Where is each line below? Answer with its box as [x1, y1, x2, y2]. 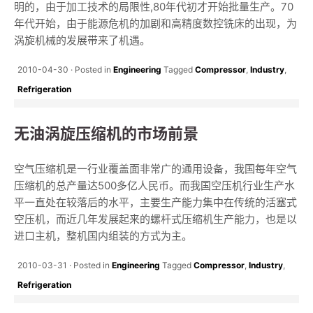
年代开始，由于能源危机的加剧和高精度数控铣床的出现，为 [14, 17, 297, 30]
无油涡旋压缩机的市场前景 [14, 124, 198, 143]
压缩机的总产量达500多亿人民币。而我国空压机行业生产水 [14, 179, 295, 192]
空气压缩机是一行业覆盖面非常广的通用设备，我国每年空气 [14, 162, 297, 175]
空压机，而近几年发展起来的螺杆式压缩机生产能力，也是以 [14, 212, 297, 226]
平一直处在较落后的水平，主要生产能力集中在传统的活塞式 [14, 196, 297, 209]
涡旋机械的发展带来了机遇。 [14, 34, 150, 47]
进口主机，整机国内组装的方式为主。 [14, 229, 192, 242]
